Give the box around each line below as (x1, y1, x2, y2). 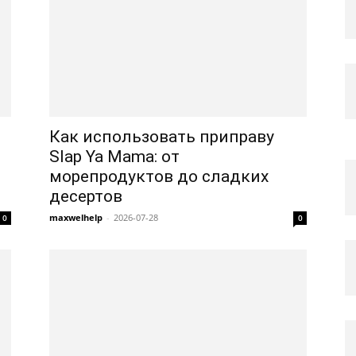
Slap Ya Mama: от (49, 147, 180, 166)
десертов (49, 187, 122, 206)
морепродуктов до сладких (49, 167, 269, 186)
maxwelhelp (49, 211, 103, 223)
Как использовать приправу (49, 127, 274, 146)
